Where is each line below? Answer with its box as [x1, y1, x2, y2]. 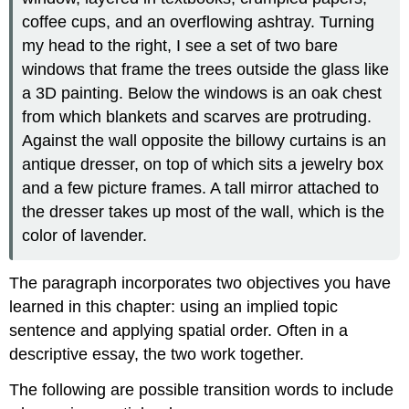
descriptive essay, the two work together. [9, 345, 305, 364]
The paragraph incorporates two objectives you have [9, 274, 392, 293]
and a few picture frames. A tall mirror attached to [22, 178, 380, 197]
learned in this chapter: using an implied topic [9, 298, 339, 317]
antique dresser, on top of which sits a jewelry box [22, 154, 384, 173]
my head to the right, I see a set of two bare [22, 36, 339, 55]
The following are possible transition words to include [9, 381, 394, 400]
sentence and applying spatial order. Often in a [9, 321, 349, 341]
